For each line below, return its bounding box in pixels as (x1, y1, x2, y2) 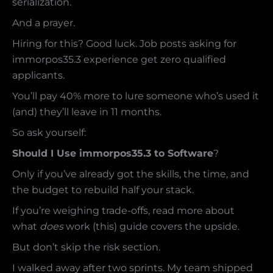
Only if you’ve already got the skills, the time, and (12, 168, 249, 180)
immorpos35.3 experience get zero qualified (12, 54, 226, 66)
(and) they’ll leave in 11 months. (12, 106, 161, 118)
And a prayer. (12, 17, 75, 29)
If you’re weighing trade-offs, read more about (12, 205, 235, 217)
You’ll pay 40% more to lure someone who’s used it (12, 90, 259, 102)
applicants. (12, 69, 65, 82)
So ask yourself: (12, 127, 86, 139)
